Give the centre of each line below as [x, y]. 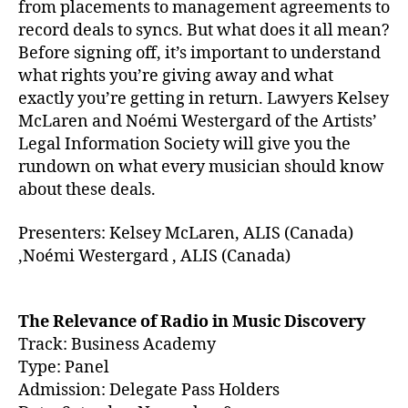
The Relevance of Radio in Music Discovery [192, 322]
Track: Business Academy [117, 345]
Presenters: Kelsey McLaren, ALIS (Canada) [186, 233]
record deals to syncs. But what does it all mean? [204, 31]
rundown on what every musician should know [201, 167]
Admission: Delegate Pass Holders [149, 390]
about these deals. [87, 190]
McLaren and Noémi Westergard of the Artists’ [198, 122]
